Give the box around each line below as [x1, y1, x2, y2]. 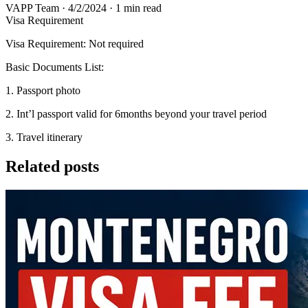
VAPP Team [5, 1, 59, 14]
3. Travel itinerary [5, 131, 82, 143]
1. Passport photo [5, 84, 80, 96]
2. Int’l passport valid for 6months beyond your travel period [5, 107, 267, 120]
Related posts [5, 157, 99, 175]
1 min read [115, 1, 162, 14]
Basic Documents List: [5, 60, 104, 73]
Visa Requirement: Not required [5, 37, 144, 49]
